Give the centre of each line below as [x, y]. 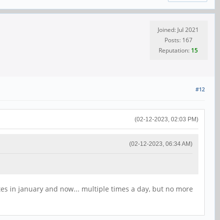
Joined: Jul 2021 [178, 30]
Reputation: [175, 51]
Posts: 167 [178, 40]
